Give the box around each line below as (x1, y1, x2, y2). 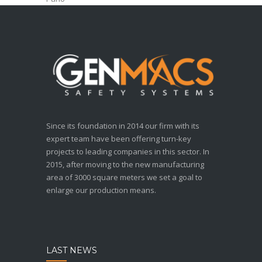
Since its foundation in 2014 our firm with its (46, 120, 199, 132)
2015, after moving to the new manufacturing (46, 159, 204, 170)
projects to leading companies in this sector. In (46, 146, 209, 157)
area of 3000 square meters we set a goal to (46, 172, 202, 183)
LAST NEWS (46, 245, 97, 256)
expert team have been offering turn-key (46, 133, 191, 144)
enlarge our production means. (46, 185, 156, 196)
